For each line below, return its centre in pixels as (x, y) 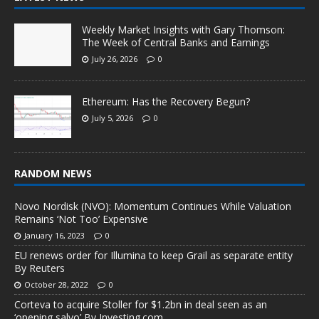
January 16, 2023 (54, 235)
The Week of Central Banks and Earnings (176, 42)
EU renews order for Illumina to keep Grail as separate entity (153, 255)
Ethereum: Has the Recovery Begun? (166, 101)
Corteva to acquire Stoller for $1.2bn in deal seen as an (141, 304)
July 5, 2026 (113, 117)
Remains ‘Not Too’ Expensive (81, 219)
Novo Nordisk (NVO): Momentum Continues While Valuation (153, 206)
